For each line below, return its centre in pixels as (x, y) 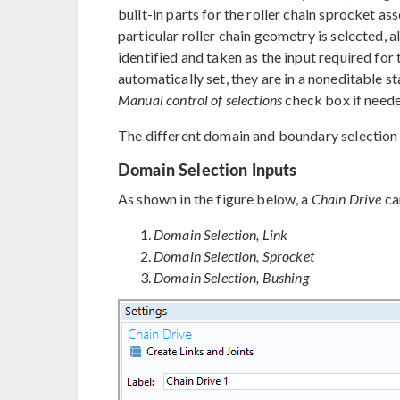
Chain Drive (346, 198)
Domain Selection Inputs (208, 169)
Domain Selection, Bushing (231, 277)
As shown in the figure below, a (215, 198)
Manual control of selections (200, 99)
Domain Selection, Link (221, 234)
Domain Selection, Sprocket (234, 255)
